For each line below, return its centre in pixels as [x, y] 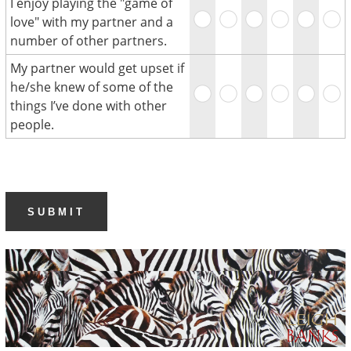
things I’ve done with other [88, 106]
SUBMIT [56, 212]
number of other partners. [88, 41]
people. [32, 125]
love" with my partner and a [91, 22]
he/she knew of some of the [91, 87]
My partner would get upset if [97, 68]
